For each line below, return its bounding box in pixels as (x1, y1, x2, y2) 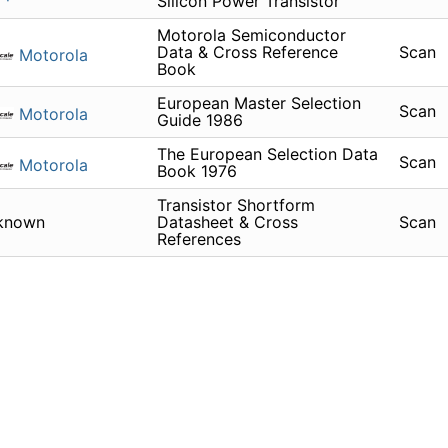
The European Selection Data (156, 144, 378, 165)
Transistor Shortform (156, 195, 315, 216)
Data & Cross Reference (156, 42, 338, 63)
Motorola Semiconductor (156, 25, 346, 46)
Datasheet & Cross (156, 212, 298, 233)
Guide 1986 (156, 110, 243, 131)
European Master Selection (156, 93, 361, 114)
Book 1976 (156, 161, 237, 182)
